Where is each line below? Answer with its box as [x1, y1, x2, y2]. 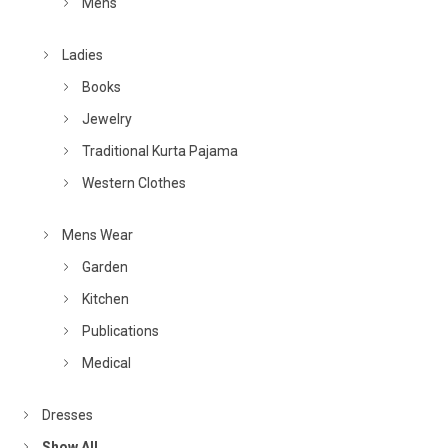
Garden [82, 259, 129, 276]
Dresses [42, 407, 94, 424]
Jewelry [82, 111, 133, 128]
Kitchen [82, 291, 130, 308]
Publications [82, 323, 160, 340]
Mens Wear [62, 227, 134, 244]
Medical [82, 355, 132, 372]
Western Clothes [82, 175, 187, 192]
